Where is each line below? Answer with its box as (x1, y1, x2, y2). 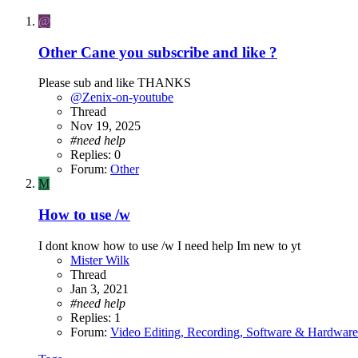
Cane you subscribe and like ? (81, 43, 277, 61)
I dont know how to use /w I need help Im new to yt (38, 238, 300, 253)
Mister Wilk (70, 253, 129, 267)
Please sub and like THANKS (38, 76, 191, 90)
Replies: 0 (70, 148, 121, 162)
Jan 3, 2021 (70, 281, 129, 296)
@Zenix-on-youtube (70, 90, 173, 105)
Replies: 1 (70, 310, 121, 324)
